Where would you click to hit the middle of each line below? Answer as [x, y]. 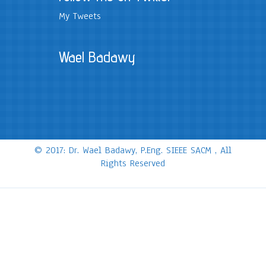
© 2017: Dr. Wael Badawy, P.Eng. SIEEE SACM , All [133, 150]
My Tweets [80, 16]
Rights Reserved [133, 163]
